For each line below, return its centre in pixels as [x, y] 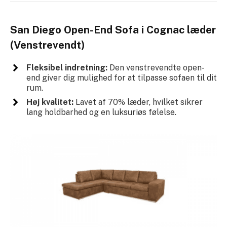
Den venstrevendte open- [156, 67]
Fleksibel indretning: [67, 67]
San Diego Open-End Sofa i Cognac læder [113, 30]
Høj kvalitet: [50, 102]
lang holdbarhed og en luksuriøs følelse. [101, 112]
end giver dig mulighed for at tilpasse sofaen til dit [121, 78]
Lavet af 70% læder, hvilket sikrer [138, 102]
